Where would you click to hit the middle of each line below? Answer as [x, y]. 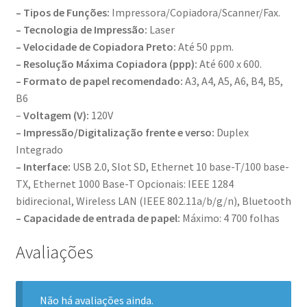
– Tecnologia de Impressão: [81, 29]
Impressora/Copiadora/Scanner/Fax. [195, 12]
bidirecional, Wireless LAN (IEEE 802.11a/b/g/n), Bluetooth [153, 200]
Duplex [231, 132]
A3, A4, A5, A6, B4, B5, [233, 81]
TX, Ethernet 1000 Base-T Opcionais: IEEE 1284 [124, 183]
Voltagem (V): [56, 115]
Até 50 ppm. [205, 46]
